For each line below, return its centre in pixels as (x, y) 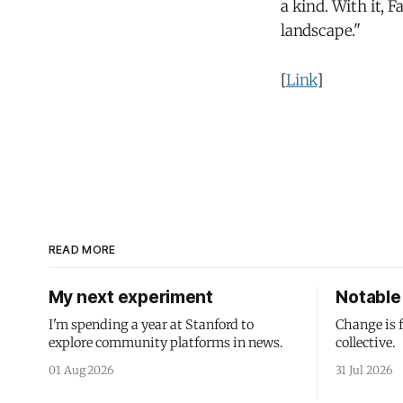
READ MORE (82, 250)
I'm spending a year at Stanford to (151, 325)
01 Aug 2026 (81, 370)
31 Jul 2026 (364, 370)
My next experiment (130, 297)
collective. (366, 343)
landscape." (321, 31)
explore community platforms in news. (166, 343)
